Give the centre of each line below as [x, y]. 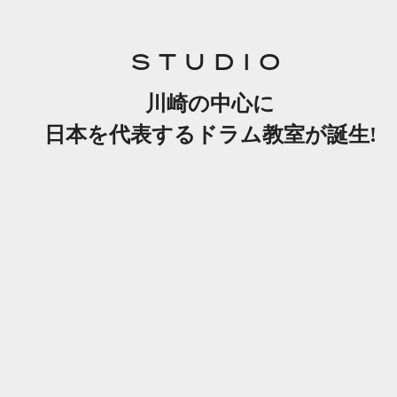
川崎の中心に [210, 104]
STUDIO [210, 64]
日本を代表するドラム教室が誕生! [210, 135]
